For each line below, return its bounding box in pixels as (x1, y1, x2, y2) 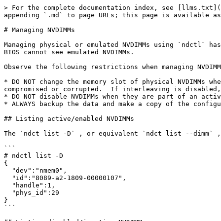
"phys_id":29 (4, 189, 12, 196)
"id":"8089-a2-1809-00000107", (4, 174, 12, 182)
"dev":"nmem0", (4, 167, 12, 174)
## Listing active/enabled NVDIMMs (4, 115, 134, 122)
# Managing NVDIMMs (4, 26, 75, 34)
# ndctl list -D (4, 152, 63, 159)
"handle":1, (4, 182, 12, 189)
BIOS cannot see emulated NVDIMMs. (4, 48, 134, 56)
